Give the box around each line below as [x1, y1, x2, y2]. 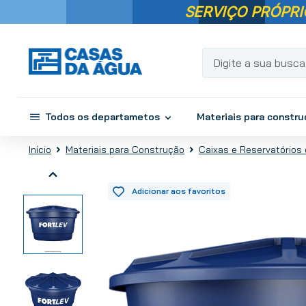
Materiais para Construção [66, 143, 184, 156]
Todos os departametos [45, 111, 160, 124]
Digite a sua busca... [201, 46, 288, 59]
